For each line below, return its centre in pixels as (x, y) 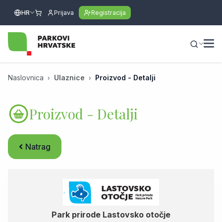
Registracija (109, 13)
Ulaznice (69, 78)
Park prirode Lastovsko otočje (111, 215)
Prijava (64, 13)
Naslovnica (26, 78)
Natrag (38, 147)
